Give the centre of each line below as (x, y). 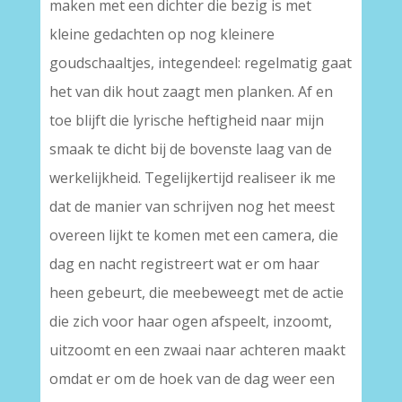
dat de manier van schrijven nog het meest (192, 206)
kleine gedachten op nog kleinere (162, 34)
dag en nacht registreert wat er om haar (184, 264)
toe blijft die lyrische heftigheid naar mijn (186, 120)
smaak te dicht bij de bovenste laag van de (190, 149)
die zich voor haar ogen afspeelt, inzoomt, (190, 321)
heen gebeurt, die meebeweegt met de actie (196, 293)
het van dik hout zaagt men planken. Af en (191, 92)
